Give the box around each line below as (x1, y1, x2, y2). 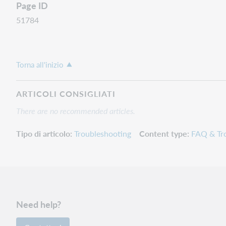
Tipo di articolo (16, 127, 70, 139)
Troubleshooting (74, 127, 131, 139)
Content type (139, 127, 187, 139)
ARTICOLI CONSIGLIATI (16, 87, 116, 99)
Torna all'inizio (16, 59, 64, 70)
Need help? (16, 198, 61, 210)
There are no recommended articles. (16, 104, 135, 117)
